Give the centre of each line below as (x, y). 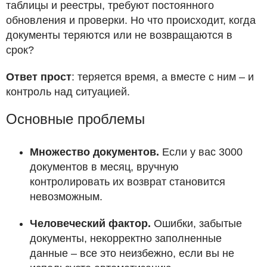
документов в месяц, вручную (104, 167)
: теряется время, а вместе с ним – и (163, 77)
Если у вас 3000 (201, 152)
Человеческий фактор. (90, 224)
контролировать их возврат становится (128, 182)
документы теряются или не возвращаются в (119, 35)
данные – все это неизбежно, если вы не (132, 254)
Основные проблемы (75, 119)
